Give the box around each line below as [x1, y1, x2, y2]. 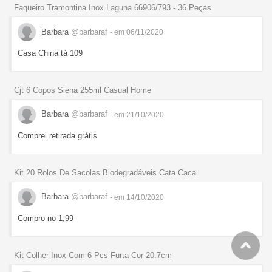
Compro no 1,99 [18, 213, 73, 223]
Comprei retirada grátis [18, 131, 97, 140]
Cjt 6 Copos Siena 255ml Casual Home [14, 85, 151, 95]
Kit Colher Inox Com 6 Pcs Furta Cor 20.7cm [14, 250, 172, 260]
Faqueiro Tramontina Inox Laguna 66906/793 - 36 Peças [14, 3, 211, 13]
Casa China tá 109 [18, 49, 83, 58]
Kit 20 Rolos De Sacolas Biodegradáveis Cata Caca [14, 168, 196, 177]
